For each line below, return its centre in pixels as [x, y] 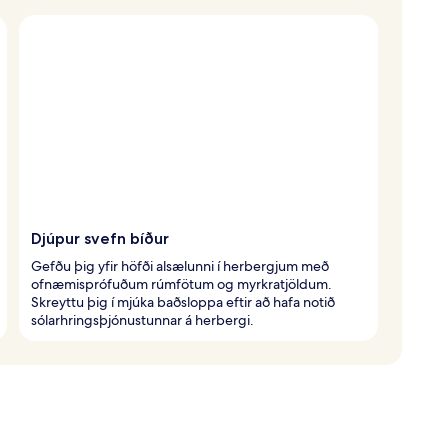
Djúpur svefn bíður [100, 238]
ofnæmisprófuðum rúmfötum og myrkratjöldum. [181, 283]
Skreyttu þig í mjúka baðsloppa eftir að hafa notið [183, 301]
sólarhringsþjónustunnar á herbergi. [142, 319]
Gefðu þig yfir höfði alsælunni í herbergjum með [180, 265]
